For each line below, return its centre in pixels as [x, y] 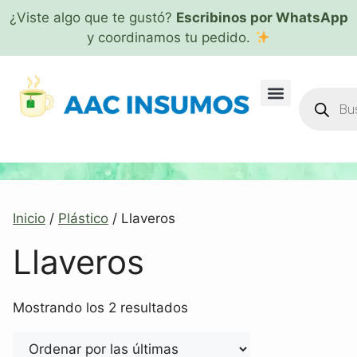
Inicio [29, 218]
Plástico [83, 218]
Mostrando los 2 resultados [100, 308]
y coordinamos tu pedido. [171, 37]
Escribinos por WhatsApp [262, 18]
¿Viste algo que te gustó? [92, 18]
